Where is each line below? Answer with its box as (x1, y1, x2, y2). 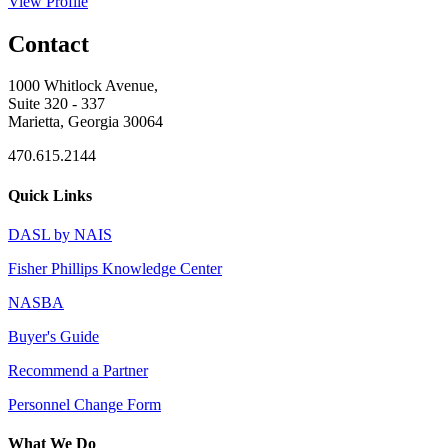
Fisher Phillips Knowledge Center (8, 259, 222, 277)
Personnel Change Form (8, 395, 161, 413)
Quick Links (8, 186, 92, 204)
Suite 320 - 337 (8, 95, 105, 113)
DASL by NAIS (8, 225, 112, 243)
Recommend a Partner (8, 361, 148, 379)
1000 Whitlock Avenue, (8, 77, 158, 95)
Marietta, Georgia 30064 (8, 113, 163, 131)
